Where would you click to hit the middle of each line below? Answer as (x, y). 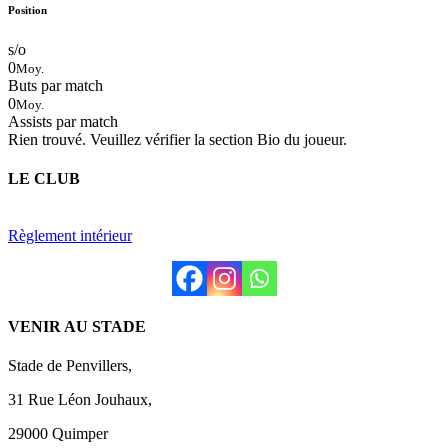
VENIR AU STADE (77, 326)
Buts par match (55, 85)
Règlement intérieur (70, 236)
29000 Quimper (58, 433)
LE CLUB (44, 179)
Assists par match (63, 121)
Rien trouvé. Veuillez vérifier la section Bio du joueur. (177, 139)
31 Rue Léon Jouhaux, (80, 399)
